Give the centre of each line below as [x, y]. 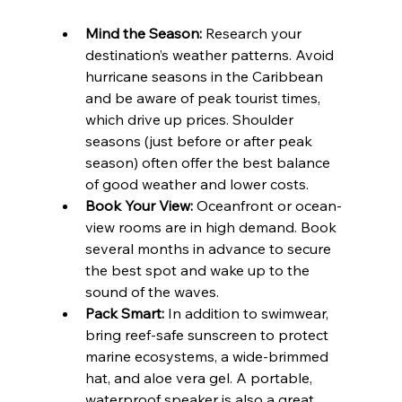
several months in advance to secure [210, 248]
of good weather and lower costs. [197, 184]
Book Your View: [139, 205]
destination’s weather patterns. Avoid [211, 54]
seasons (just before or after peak [200, 140]
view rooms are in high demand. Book [212, 227]
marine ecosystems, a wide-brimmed [208, 356]
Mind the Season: [143, 33]
